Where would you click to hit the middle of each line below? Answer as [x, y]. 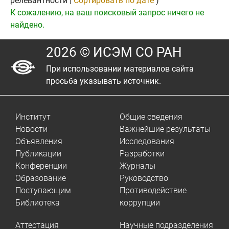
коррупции [140, 203]
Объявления [39, 141]
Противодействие [153, 190]
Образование [41, 178]
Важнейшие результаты [165, 129]
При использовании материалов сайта [120, 69]
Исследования [147, 141]
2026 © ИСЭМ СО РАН [114, 52]
